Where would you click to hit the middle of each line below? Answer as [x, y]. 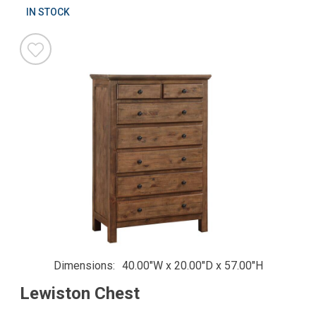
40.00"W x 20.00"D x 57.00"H [192, 266]
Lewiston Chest [80, 294]
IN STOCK [48, 12]
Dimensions [83, 266]
